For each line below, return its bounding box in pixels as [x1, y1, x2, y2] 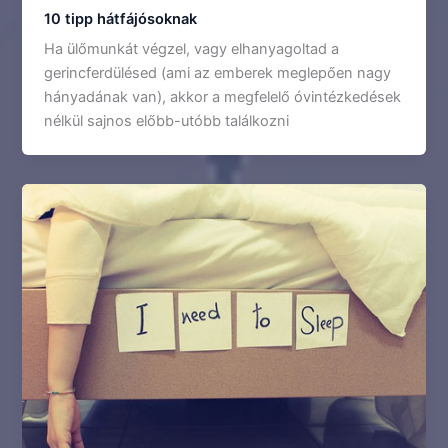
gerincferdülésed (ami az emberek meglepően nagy [44, 64, 392, 83]
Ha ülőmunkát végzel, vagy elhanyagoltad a [44, 40, 340, 59]
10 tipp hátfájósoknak [44, 10, 198, 29]
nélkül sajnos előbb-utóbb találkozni [44, 112, 290, 131]
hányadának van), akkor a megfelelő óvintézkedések [44, 88, 402, 107]
